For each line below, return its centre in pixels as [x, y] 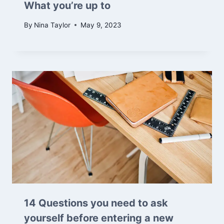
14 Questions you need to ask [96, 203]
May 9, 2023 [101, 25]
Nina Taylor [52, 25]
